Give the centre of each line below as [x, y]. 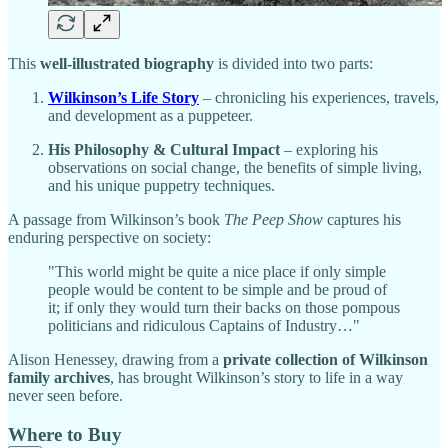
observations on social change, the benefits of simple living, [235, 167]
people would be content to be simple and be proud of [217, 289]
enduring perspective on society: [109, 237]
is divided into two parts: [293, 63]
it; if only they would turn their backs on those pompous [224, 307]
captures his [362, 219]
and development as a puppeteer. [150, 115]
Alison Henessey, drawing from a [115, 359]
